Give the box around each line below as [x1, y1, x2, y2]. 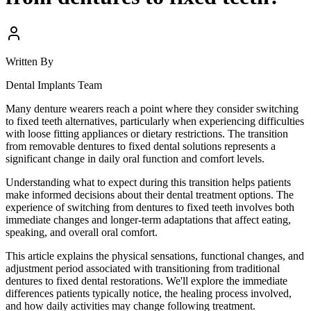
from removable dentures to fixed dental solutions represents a [6, 140, 276, 152]
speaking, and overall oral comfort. [6, 226, 158, 238]
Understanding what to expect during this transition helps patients [6, 176, 291, 188]
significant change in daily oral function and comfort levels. [6, 152, 264, 165]
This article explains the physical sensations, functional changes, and [6, 249, 304, 262]
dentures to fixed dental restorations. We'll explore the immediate [6, 274, 287, 287]
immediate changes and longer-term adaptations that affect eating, [6, 213, 291, 226]
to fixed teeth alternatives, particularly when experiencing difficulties [6, 115, 304, 127]
